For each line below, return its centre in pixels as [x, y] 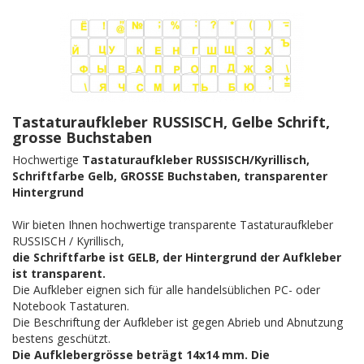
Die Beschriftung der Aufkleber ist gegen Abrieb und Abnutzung [178, 323]
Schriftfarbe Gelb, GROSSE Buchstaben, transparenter [170, 176]
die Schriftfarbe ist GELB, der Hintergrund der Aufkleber [177, 258]
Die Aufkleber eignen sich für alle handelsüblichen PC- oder [166, 290]
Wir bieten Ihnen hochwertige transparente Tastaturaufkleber [173, 225]
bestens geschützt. [61, 339]
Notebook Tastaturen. [71, 306]
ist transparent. [59, 274]
